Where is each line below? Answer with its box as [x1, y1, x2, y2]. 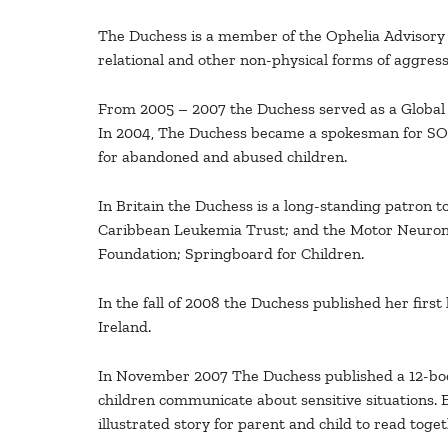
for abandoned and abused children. [98, 146, 347, 166]
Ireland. [98, 316, 151, 336]
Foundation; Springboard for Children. [98, 243, 364, 263]
